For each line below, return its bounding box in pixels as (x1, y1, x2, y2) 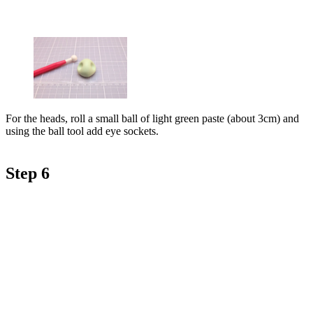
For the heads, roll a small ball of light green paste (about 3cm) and (6, 112, 299, 125)
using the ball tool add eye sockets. (6, 125, 159, 138)
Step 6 (6, 164, 50, 183)
